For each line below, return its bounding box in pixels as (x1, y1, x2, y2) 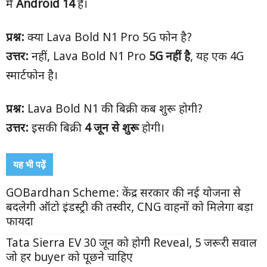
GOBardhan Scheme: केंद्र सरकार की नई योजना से (6, 187, 241, 201)
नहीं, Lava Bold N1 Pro (29, 50, 149, 65)
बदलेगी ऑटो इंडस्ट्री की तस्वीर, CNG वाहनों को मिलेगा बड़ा (6, 201, 253, 216)
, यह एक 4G (190, 50, 244, 65)
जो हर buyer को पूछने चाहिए (6, 251, 133, 266)
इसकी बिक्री (29, 122, 85, 136)
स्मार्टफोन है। (6, 69, 58, 84)
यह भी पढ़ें (13, 158, 46, 171)
